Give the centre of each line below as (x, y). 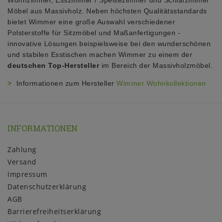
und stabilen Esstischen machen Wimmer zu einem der (100, 54)
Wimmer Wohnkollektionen (161, 83)
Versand (22, 162)
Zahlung (22, 150)
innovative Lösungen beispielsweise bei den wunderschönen (109, 43)
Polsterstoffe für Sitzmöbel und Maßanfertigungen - (94, 32)
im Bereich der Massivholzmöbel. (156, 65)
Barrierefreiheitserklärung (54, 212)
